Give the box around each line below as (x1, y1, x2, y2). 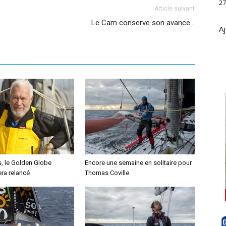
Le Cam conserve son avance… (91, 18, 195, 27)
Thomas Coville (85, 168, 129, 177)
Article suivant (154, 5, 195, 12)
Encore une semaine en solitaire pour (85, 158, 192, 166)
